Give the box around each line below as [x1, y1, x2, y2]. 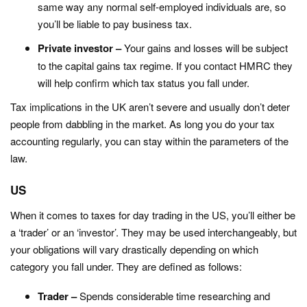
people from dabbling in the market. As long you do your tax [10, 116, 275, 131]
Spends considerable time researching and [79, 288, 270, 303]
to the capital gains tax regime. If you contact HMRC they [38, 58, 293, 73]
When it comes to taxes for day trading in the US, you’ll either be [10, 208, 295, 222]
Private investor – [38, 40, 124, 56]
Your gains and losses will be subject [124, 40, 288, 55]
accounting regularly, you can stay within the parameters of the [10, 134, 288, 148]
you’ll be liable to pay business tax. [38, 16, 192, 31]
